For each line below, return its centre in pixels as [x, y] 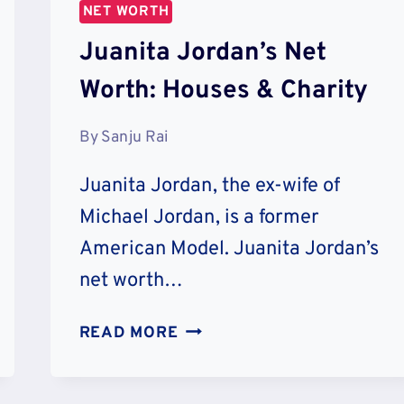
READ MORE [129, 334]
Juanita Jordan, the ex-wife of [211, 187]
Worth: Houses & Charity [223, 91]
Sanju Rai [134, 138]
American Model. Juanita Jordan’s [229, 250]
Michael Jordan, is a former [199, 218]
